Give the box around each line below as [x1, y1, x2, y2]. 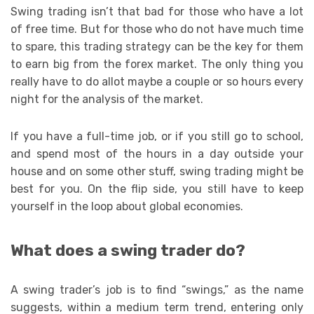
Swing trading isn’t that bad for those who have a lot [11, 5, 303, 19]
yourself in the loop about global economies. [11, 200, 243, 214]
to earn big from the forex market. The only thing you [11, 57, 303, 71]
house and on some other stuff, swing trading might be [11, 165, 303, 179]
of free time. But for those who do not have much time [11, 22, 303, 36]
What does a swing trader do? [11, 240, 245, 260]
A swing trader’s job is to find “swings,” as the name [11, 282, 303, 296]
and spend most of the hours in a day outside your [11, 147, 303, 161]
